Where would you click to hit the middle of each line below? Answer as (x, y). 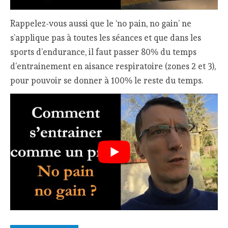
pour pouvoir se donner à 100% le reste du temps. (107, 80)
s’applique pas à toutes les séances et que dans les (106, 37)
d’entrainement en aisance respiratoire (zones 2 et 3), (113, 66)
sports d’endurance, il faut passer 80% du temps (104, 52)
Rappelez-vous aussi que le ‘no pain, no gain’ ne (101, 23)
